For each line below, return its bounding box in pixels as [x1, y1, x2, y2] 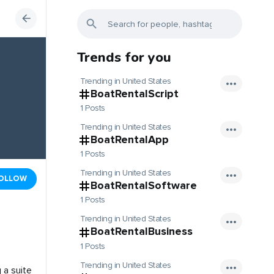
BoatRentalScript [91, 87, 179, 100]
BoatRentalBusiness [91, 224, 193, 239]
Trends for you [77, 48, 171, 67]
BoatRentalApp [91, 133, 169, 147]
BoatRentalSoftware [91, 179, 197, 193]
